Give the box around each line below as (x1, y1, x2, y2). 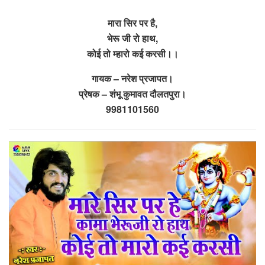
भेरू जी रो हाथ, (107, 31, 158, 45)
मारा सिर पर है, (108, 15, 157, 30)
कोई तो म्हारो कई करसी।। (86, 46, 179, 60)
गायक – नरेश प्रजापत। (92, 71, 173, 85)
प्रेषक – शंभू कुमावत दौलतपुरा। (79, 86, 186, 101)
